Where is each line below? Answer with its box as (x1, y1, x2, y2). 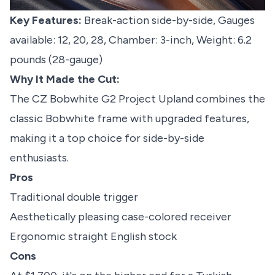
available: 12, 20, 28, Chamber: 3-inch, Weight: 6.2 (10, 33, 252, 47)
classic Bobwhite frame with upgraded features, (10, 112, 249, 126)
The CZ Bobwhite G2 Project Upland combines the (10, 92, 265, 106)
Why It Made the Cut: (10, 72, 120, 87)
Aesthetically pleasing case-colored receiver (10, 210, 231, 224)
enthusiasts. (10, 151, 69, 165)
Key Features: (10, 14, 82, 28)
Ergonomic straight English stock (10, 230, 177, 244)
